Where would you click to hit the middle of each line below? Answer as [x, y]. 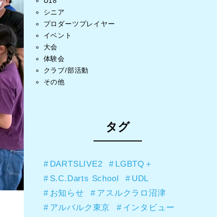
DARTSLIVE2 [76, 164]
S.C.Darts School [84, 178]
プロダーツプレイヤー [79, 23]
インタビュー [149, 208]
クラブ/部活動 [66, 70]
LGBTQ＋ [134, 164]
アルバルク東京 [80, 208]
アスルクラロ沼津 [132, 193]
